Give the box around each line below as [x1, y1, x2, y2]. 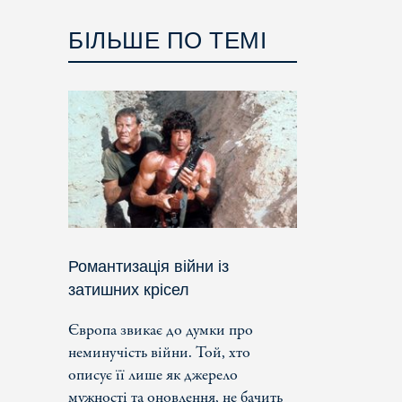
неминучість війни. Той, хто [68, 341, 250, 364]
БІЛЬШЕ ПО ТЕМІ [68, 26, 267, 54]
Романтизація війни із [68, 257, 229, 275]
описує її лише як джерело [68, 363, 238, 387]
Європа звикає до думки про [68, 319, 253, 342]
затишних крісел [68, 280, 189, 299]
